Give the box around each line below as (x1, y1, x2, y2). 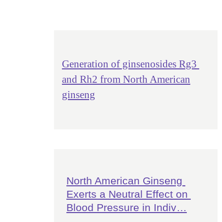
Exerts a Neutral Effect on (66, 188, 191, 200)
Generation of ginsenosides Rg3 (61, 58, 199, 70)
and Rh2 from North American (61, 73, 190, 85)
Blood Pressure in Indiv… (66, 202, 187, 213)
